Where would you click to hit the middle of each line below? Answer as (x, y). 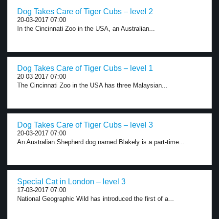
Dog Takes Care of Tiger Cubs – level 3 (85, 125)
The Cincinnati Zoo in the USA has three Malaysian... (92, 85)
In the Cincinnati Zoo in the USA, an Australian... (86, 29)
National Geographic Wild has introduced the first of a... (96, 199)
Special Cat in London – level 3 (71, 182)
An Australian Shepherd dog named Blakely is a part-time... (101, 142)
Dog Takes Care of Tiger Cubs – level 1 (85, 68)
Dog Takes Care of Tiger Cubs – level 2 (85, 11)
